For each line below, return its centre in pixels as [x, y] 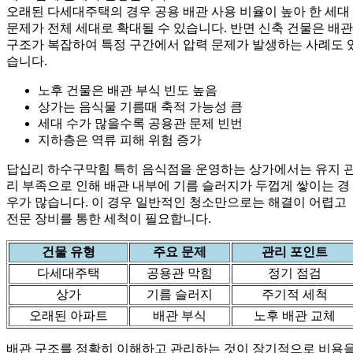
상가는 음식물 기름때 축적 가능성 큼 [140, 106]
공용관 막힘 [180, 273]
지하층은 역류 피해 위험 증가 [120, 139]
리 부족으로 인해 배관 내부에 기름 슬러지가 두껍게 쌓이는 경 [178, 185]
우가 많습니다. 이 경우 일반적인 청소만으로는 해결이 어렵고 [176, 202]
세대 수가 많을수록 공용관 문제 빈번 [140, 123]
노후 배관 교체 [294, 315]
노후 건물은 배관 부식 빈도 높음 [128, 90]
